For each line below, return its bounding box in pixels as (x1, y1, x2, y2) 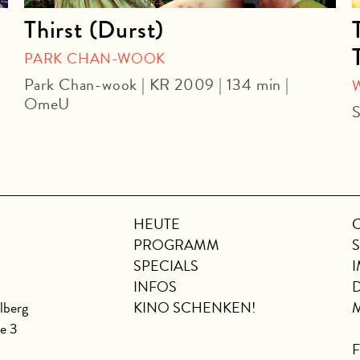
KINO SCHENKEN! (133, 297, 256, 319)
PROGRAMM (133, 234, 219, 256)
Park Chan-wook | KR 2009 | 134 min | (24, 72, 289, 97)
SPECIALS (133, 255, 198, 277)
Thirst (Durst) (24, 12, 165, 48)
